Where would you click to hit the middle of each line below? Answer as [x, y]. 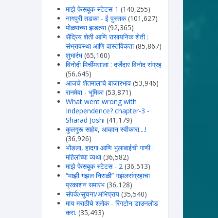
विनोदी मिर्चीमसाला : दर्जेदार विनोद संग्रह [113, 64]
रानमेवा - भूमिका [84, 92]
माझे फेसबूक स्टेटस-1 [92, 9]
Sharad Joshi [85, 120]
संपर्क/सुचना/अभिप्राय [92, 194]
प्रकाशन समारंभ [85, 184]
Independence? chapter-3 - [107, 110]
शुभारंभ [74, 55]
